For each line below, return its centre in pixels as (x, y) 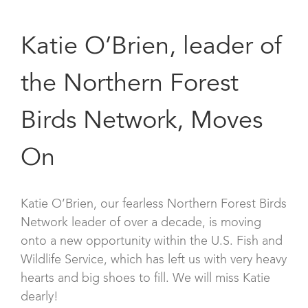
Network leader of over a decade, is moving (141, 222)
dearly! (40, 297)
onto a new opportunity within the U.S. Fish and (152, 241)
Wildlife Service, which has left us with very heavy (154, 260)
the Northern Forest (130, 85)
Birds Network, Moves (142, 122)
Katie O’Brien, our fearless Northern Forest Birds (154, 204)
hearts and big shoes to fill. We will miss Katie (145, 278)
